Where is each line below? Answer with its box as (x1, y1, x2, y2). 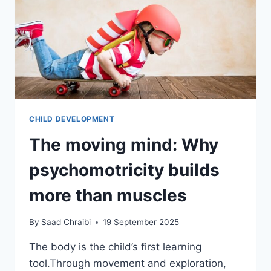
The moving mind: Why (29, 134, 218, 155)
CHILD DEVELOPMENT (29, 114, 115, 123)
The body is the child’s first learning (29, 241, 201, 253)
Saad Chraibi (41, 217, 91, 227)
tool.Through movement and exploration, (29, 257, 226, 270)
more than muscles (29, 184, 187, 206)
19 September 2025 (103, 217, 180, 227)
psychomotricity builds (29, 159, 220, 180)
